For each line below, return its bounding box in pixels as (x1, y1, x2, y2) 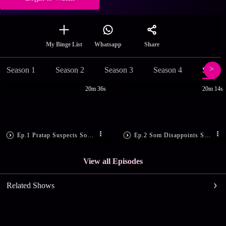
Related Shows (6, 181, 54, 190)
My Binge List (46, 41, 82, 48)
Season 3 (104, 66, 133, 75)
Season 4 (153, 66, 182, 75)
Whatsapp (94, 41, 122, 48)
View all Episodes (83, 157, 143, 166)
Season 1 (6, 66, 35, 75)
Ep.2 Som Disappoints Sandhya (204, 131, 211, 139)
